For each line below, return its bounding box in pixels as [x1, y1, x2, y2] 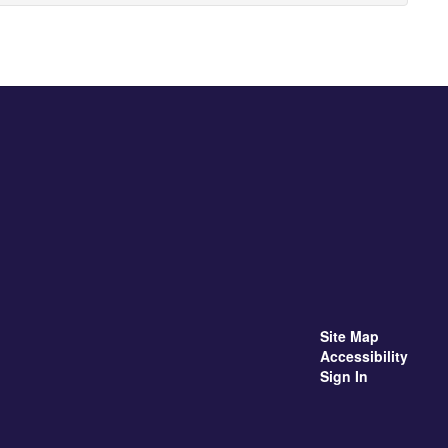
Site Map [319, 325, 379, 346]
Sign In [319, 365, 368, 386]
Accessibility [319, 345, 408, 366]
